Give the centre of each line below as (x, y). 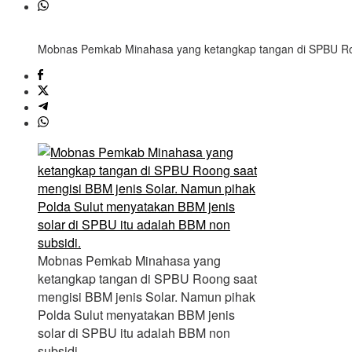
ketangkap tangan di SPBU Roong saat (147, 279)
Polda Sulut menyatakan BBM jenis (136, 315)
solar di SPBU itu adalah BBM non (134, 333)
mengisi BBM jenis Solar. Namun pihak (147, 297)
